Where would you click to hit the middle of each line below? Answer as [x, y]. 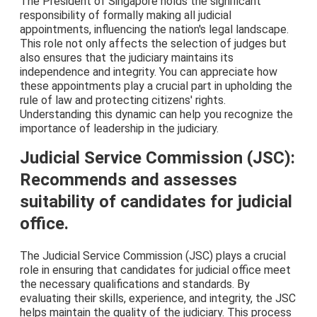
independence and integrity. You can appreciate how [149, 72]
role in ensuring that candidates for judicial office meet [155, 270]
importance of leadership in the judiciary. [119, 129]
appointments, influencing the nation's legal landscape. [154, 30]
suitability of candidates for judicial [156, 202]
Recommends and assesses [128, 180]
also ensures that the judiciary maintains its [127, 58]
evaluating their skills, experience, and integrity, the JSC [158, 299]
